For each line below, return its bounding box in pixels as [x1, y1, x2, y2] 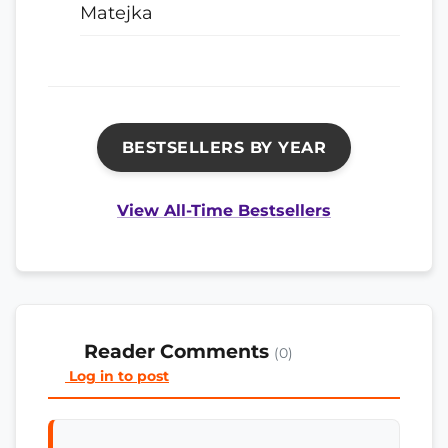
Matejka [80, 2, 153, 23]
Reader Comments [79, 340, 275, 363]
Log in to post [65, 368, 169, 384]
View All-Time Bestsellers [117, 201, 331, 220]
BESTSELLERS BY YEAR [121, 138, 327, 157]
